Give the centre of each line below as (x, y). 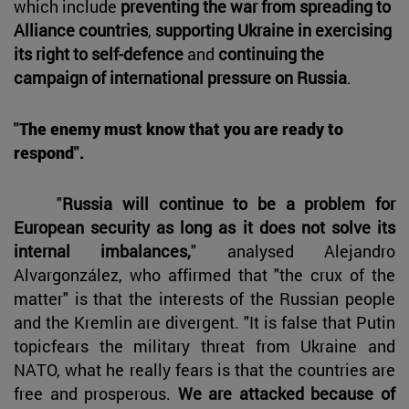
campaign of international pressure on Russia (180, 78)
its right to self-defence (99, 54)
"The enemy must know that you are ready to (178, 129)
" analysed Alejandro (294, 252)
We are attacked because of (287, 394)
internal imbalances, (103, 252)
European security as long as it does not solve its (204, 228)
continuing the (271, 54)
